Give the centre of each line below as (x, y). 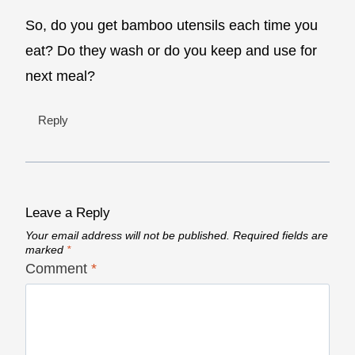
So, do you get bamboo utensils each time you (172, 25)
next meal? (60, 76)
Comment (58, 268)
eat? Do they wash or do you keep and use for (171, 50)
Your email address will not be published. (128, 236)
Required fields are (281, 236)
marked (46, 250)
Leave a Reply (68, 212)
